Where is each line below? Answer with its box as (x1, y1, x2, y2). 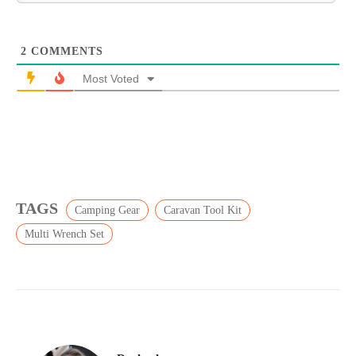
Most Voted (83, 72, 139, 85)
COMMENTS (27, 44, 103, 57)
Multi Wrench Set (25, 227, 104, 240)
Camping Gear (75, 203, 140, 216)
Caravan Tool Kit (164, 203, 242, 216)
